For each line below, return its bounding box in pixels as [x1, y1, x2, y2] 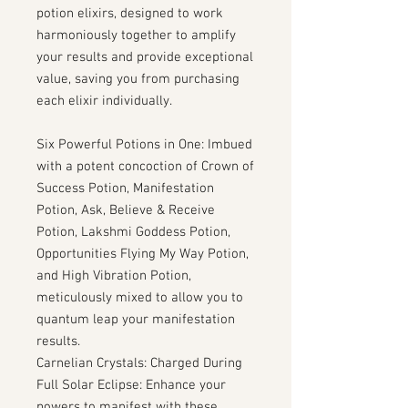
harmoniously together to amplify [36, 27, 236, 44]
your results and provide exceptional [36, 49, 253, 66]
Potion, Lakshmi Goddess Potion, [36, 224, 230, 240]
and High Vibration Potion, [36, 268, 191, 284]
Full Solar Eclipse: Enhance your [36, 377, 226, 393]
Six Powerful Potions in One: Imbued [36, 137, 252, 153]
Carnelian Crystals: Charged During [36, 355, 242, 372]
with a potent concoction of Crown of [36, 158, 254, 175]
